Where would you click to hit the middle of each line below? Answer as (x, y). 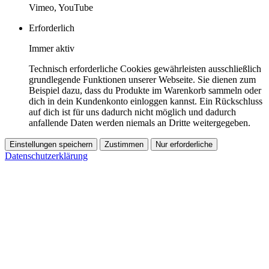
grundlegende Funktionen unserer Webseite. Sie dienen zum (142, 80)
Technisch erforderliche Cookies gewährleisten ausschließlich (145, 69)
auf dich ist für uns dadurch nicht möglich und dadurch (132, 112)
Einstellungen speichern (51, 144)
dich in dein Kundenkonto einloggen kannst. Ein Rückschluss (146, 101)
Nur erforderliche (184, 144)
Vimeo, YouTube (61, 8)
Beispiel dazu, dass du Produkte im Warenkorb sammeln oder (145, 90)
